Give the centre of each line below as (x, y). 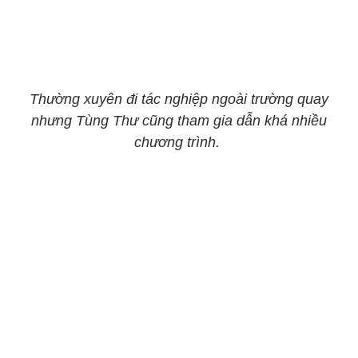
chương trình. (179, 142)
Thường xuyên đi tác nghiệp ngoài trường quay (179, 99)
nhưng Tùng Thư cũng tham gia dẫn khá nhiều (179, 121)
